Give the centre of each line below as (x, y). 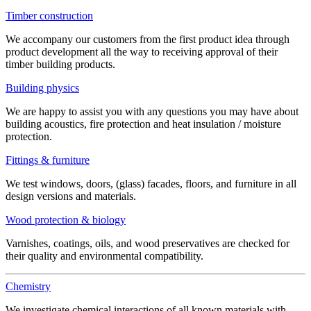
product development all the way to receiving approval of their (142, 52)
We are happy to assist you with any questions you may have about (152, 111)
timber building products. (60, 64)
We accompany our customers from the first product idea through (148, 39)
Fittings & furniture (48, 160)
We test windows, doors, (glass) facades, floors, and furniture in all (151, 184)
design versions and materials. (71, 196)
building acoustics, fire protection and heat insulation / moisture (143, 124)
